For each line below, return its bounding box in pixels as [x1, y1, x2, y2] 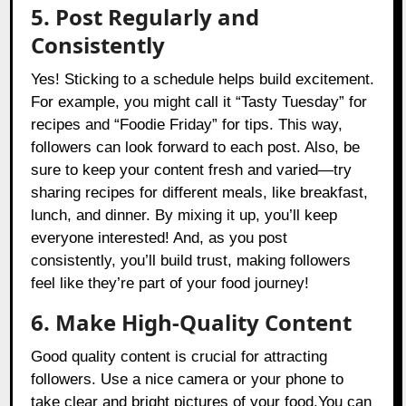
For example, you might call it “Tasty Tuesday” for [31, 93, 368, 111]
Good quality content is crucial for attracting [31, 348, 328, 366]
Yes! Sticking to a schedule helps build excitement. [31, 71, 375, 89]
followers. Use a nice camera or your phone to [31, 371, 344, 389]
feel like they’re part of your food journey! [31, 275, 310, 293]
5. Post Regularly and [31, 2, 260, 33]
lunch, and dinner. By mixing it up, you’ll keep [31, 207, 338, 225]
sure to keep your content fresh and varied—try [31, 161, 353, 179]
